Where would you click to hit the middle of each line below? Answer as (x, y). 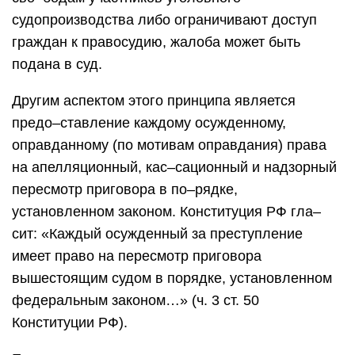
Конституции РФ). (70, 323)
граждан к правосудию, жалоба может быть (156, 42)
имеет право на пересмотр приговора (137, 256)
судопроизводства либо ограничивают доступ (164, 20)
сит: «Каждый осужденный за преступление (157, 234)
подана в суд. (57, 64)
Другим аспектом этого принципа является (154, 101)
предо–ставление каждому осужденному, (149, 123)
